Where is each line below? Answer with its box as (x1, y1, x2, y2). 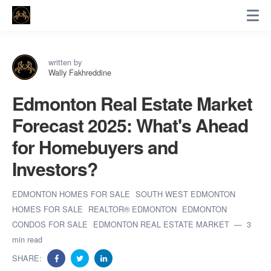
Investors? (12, 155, 97, 181)
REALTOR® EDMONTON (88, 203, 179, 215)
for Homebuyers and (12, 134, 178, 160)
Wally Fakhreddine (48, 67, 111, 78)
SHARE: (12, 252, 44, 264)
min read (12, 233, 42, 245)
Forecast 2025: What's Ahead (12, 112, 248, 138)
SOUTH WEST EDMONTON (135, 188, 235, 200)
